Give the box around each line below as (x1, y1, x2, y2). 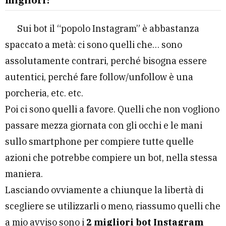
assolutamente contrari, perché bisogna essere (5, 55, 207, 67)
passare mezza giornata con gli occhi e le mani (5, 120, 202, 132)
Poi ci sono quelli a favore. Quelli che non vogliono (5, 103, 219, 116)
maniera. (5, 168, 43, 180)
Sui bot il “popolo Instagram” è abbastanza (17, 23, 199, 35)
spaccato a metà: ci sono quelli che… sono (5, 39, 182, 51)
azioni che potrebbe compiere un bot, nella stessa (5, 152, 217, 164)
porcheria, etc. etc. (5, 87, 83, 99)
